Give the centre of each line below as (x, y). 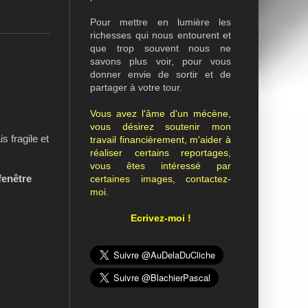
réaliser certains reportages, (161, 153)
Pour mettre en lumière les (161, 22)
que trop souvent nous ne (161, 48)
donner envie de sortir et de (161, 74)
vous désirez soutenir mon (161, 126)
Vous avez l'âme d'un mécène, (161, 113)
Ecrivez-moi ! (161, 218)
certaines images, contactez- (161, 179)
